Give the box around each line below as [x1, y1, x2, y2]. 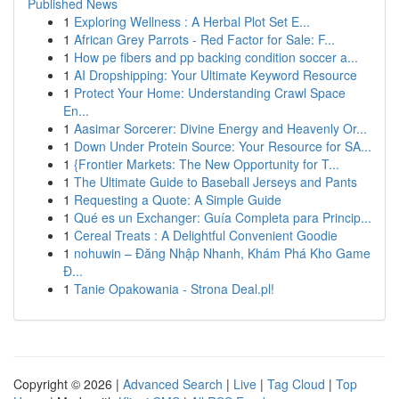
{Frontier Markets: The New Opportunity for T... [74, 155, 339, 173]
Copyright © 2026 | [13, 375, 123, 393]
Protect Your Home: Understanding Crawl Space [74, 84, 346, 102]
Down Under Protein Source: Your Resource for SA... [74, 137, 371, 155]
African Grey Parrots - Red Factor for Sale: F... [74, 30, 335, 48]
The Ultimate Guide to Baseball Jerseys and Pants [74, 173, 357, 191]
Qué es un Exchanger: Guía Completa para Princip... [74, 208, 371, 226]
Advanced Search [123, 375, 223, 393]
